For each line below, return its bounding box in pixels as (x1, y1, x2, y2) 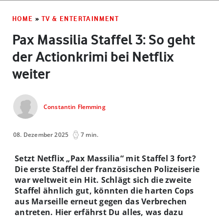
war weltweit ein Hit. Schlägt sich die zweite (15, 174, 192, 185)
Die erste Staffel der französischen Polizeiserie (15, 163, 200, 175)
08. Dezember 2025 (13, 130, 69, 139)
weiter (12, 65, 50, 82)
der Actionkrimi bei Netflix (12, 48, 174, 65)
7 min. (81, 130, 99, 139)
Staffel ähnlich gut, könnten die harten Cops (15, 185, 194, 196)
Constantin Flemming (44, 103, 106, 111)
